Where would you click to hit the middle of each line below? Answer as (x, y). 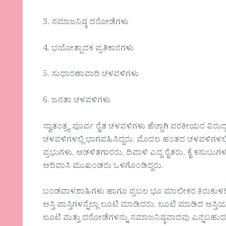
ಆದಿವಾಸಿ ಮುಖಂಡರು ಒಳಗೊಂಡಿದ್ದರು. (103, 167)
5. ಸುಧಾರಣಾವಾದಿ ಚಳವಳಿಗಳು (91, 75)
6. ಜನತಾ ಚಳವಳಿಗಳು (77, 102)
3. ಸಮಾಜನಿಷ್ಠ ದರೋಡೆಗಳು (86, 23)
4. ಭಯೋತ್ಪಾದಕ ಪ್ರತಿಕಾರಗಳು (89, 49)
